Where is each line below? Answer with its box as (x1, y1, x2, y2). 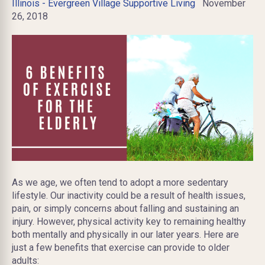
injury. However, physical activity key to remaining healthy (12, 216, 246, 228)
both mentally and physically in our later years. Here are (12, 229, 239, 241)
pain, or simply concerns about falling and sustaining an (12, 203, 239, 215)
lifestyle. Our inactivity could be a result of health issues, (12, 190, 245, 202)
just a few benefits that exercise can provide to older (12, 242, 230, 254)
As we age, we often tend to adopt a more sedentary (12, 177, 228, 189)
